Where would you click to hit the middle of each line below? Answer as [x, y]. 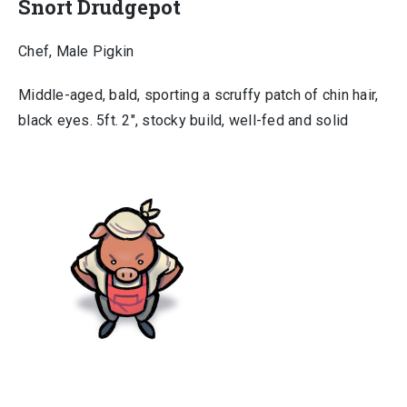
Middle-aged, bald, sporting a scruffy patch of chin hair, [199, 95]
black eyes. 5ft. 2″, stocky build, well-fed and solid [184, 120]
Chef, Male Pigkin [76, 51]
